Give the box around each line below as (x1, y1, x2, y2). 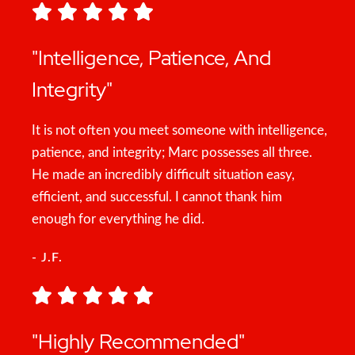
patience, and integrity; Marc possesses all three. (32, 146, 312, 159)
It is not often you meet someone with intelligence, (32, 124, 327, 137)
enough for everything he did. (32, 212, 204, 226)
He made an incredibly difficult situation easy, (32, 168, 295, 181)
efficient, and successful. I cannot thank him (32, 190, 282, 204)
